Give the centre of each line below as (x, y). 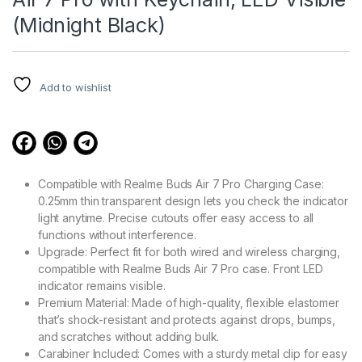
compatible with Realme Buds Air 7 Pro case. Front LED (181, 268)
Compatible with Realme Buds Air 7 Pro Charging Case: (181, 183)
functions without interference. (117, 234)
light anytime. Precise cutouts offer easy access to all (176, 217)
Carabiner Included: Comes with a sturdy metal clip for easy (193, 353)
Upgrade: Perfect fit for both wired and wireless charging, (189, 251)
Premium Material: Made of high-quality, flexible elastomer (189, 302)
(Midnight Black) (89, 25)
